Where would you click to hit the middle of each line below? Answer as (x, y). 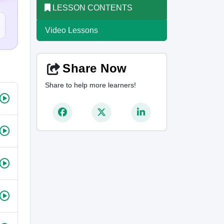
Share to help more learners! (90, 85)
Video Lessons (71, 30)
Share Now (95, 68)
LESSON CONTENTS (91, 8)
